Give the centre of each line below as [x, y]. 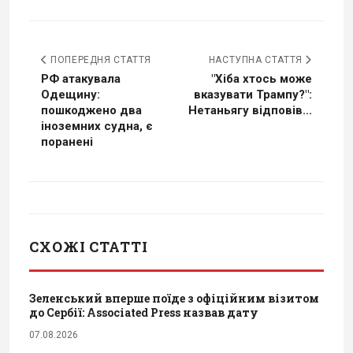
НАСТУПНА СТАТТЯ [257, 59]
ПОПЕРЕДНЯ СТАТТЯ [99, 59]
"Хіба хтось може [262, 78]
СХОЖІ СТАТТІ [89, 246]
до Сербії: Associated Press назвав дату [144, 312]
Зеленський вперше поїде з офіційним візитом [174, 298]
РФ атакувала [81, 78]
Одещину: [71, 94]
